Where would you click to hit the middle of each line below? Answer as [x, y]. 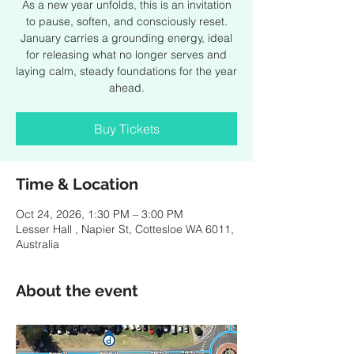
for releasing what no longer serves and [126, 54]
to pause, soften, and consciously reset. [126, 21]
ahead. [126, 87]
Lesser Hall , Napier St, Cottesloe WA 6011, [125, 229]
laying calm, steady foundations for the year [126, 71]
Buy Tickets [126, 128]
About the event [77, 290]
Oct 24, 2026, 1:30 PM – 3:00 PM [100, 214]
